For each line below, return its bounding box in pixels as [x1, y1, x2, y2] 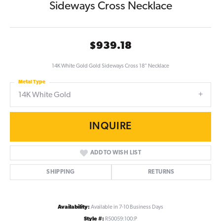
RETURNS [147, 169, 175, 176]
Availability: [58, 205, 90, 211]
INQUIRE [89, 121, 132, 132]
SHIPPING [46, 169, 75, 176]
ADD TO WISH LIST [90, 150, 142, 156]
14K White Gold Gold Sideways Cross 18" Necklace [52, 63, 169, 69]
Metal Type [18, 79, 45, 85]
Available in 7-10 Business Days [91, 205, 163, 211]
